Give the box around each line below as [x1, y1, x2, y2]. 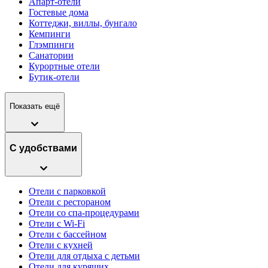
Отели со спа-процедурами [29, 207, 139, 218]
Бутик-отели [29, 72, 80, 82]
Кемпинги [29, 29, 71, 39]
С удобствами [10, 143, 77, 154]
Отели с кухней [29, 239, 93, 250]
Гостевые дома [29, 7, 89, 17]
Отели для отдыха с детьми [29, 250, 140, 261]
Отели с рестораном [29, 196, 111, 207]
